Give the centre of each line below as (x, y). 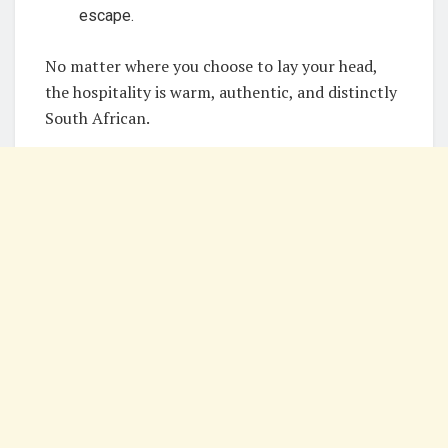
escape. (107, 15)
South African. (97, 117)
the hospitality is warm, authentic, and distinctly (221, 91)
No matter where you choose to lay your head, (211, 65)
